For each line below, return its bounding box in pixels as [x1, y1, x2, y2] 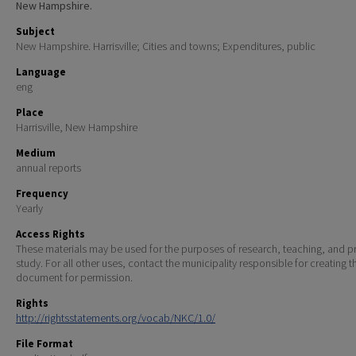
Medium [16, 146, 56, 161]
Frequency [16, 187, 68, 201]
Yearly [16, 201, 43, 216]
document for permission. [16, 270, 133, 285]
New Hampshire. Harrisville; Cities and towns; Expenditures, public [16, 39, 315, 54]
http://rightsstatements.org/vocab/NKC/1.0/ [16, 311, 215, 326]
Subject [16, 25, 55, 39]
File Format [16, 337, 73, 351]
